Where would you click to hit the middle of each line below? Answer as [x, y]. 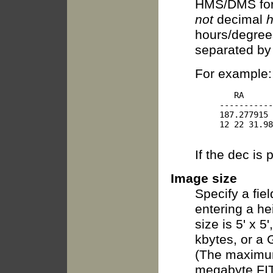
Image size [204, 179]
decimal [240, 20]
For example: [233, 74]
